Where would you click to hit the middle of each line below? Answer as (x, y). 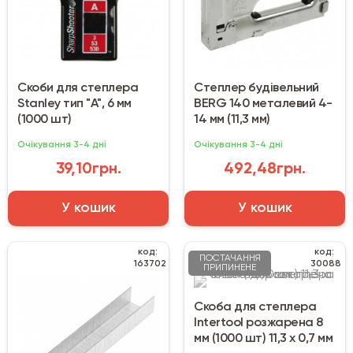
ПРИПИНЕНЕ (230, 268)
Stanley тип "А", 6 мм (74, 104)
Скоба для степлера (255, 308)
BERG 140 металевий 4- (263, 104)
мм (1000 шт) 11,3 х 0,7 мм (263, 339)
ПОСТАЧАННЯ (230, 259)
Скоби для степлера (78, 89)
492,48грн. (265, 170)
